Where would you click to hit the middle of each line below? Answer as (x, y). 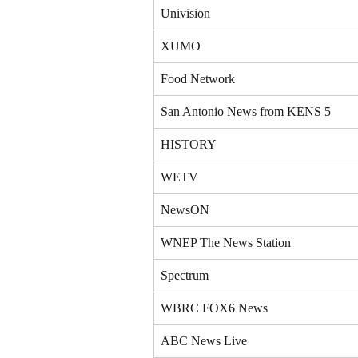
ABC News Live (204, 340)
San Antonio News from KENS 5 (246, 111)
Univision (185, 13)
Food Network (198, 78)
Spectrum (185, 275)
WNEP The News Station (226, 242)
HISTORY (189, 144)
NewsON (185, 209)
